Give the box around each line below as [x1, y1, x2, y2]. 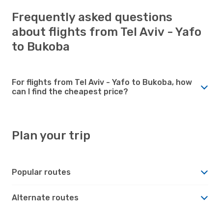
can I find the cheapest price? [12, 86, 128, 96]
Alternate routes [12, 192, 79, 202]
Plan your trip [12, 128, 90, 142]
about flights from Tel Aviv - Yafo [12, 25, 201, 39]
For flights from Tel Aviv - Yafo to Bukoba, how [12, 77, 192, 87]
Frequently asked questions [12, 10, 172, 24]
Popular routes [12, 167, 71, 177]
